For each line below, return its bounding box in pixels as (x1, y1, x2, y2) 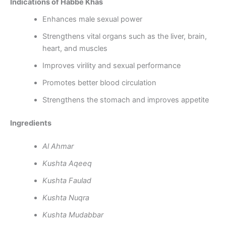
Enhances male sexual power (42, 14, 142, 24)
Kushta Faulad (42, 176, 91, 185)
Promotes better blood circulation (42, 78, 156, 87)
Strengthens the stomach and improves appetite (42, 95, 209, 104)
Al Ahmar (42, 141, 74, 151)
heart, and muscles (42, 43, 107, 53)
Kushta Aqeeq (42, 158, 92, 168)
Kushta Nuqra (42, 193, 89, 202)
